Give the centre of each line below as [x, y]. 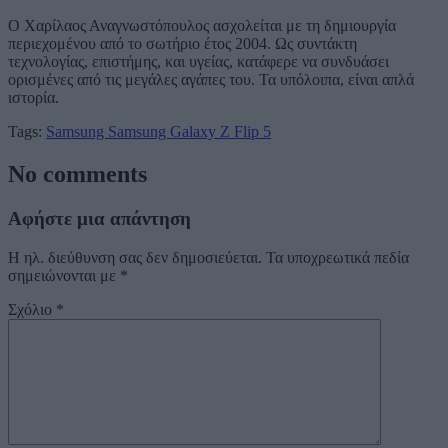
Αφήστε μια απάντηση [99, 218]
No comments [77, 173]
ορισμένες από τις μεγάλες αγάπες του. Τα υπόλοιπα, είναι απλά [211, 80]
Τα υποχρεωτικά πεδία [337, 257]
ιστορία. [33, 98]
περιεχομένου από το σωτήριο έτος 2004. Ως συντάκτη [182, 44]
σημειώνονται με [64, 275]
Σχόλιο [32, 309]
